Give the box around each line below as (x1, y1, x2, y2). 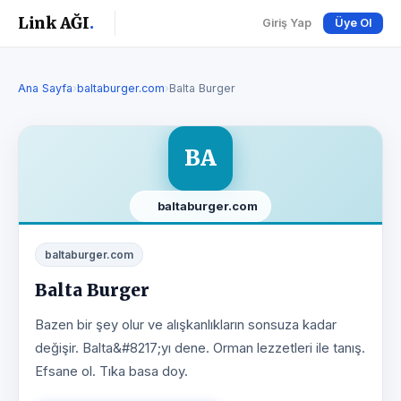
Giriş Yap (262, 16, 311, 30)
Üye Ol (335, 16, 371, 30)
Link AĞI (18, 13, 90, 33)
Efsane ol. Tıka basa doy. (35, 363, 188, 380)
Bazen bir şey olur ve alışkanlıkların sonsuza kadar (35, 317, 337, 333)
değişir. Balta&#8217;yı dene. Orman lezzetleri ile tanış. (35, 340, 365, 356)
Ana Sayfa (18, 81, 73, 95)
